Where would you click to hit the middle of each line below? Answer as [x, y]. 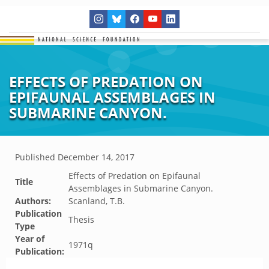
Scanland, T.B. [97, 201]
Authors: [33, 201]
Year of [30, 239]
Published [36, 157]
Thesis [81, 219]
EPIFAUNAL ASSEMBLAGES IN [112, 97]
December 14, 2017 [96, 157]
